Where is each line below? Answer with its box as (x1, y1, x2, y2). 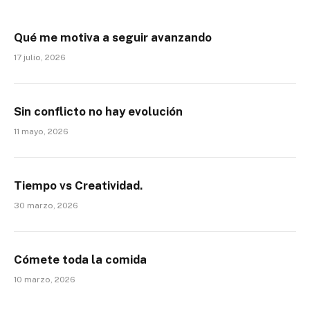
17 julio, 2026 (14, 53, 66, 63)
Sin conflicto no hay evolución (14, 104, 183, 119)
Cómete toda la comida (14, 253, 147, 267)
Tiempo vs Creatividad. (14, 179, 143, 193)
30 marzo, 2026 (14, 201, 78, 211)
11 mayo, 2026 (14, 127, 69, 137)
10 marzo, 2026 (14, 275, 75, 285)
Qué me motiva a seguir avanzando (14, 30, 212, 45)
